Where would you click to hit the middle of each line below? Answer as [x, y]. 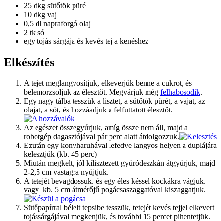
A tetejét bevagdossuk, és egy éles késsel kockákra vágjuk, [115, 181]
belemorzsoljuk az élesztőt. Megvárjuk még [92, 92]
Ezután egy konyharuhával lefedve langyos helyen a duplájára [120, 146]
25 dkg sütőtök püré [55, 6]
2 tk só [34, 33]
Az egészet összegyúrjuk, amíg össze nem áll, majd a [106, 128]
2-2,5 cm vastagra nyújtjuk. [66, 172]
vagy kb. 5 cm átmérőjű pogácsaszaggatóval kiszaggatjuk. [115, 190]
